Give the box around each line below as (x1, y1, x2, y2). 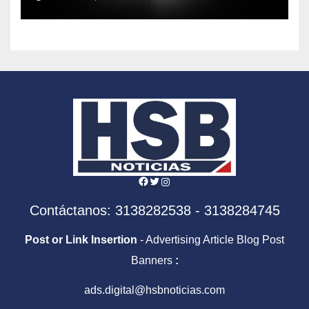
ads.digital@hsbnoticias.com (84, 283, 225, 296)
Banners (130, 255, 175, 267)
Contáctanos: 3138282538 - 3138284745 (29, 203, 280, 219)
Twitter (148, 174, 182, 186)
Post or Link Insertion (25, 234, 137, 246)
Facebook (137, 174, 188, 186)
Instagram (159, 175, 209, 187)
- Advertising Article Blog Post (137, 234, 284, 246)
